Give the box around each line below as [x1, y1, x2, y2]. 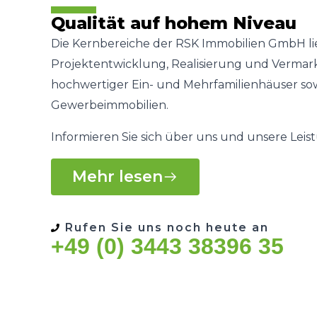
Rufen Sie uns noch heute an [65, 221, 269, 234]
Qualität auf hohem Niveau [51, 13, 296, 33]
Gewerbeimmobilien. [51, 98, 168, 112]
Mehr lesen [72, 167, 163, 186]
